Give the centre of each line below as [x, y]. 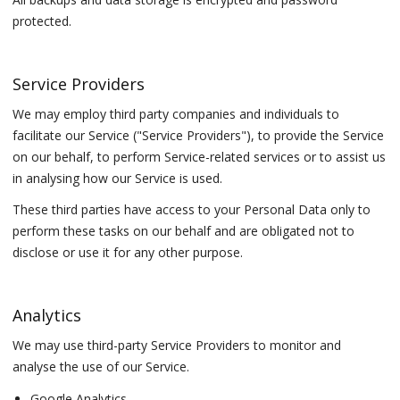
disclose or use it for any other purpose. [128, 253]
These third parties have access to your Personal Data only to [192, 210]
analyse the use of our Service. [101, 367]
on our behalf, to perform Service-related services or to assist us [200, 156]
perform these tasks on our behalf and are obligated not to [184, 231]
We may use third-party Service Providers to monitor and [177, 346]
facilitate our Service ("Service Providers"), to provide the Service [199, 135]
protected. [42, 21]
